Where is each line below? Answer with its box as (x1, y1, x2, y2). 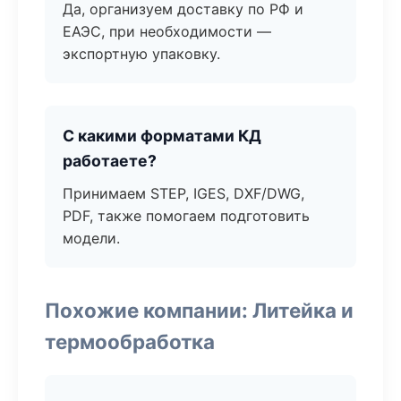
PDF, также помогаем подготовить (63, 207, 310, 225)
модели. (63, 229, 120, 247)
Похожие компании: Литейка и (45, 298, 354, 322)
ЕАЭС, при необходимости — (63, 22, 271, 40)
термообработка (45, 329, 215, 354)
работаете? (63, 151, 157, 170)
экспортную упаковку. (63, 45, 220, 63)
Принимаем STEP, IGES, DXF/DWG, (63, 184, 304, 202)
